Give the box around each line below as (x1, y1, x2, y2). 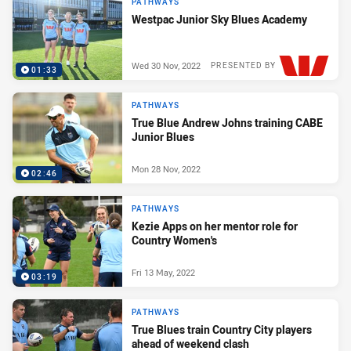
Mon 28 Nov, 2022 (132, 162, 201, 175)
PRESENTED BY (211, 60, 276, 71)
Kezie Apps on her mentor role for (132, 219, 298, 234)
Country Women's (132, 233, 217, 248)
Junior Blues (132, 129, 194, 145)
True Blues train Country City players (132, 322, 312, 338)
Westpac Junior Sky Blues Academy (132, 12, 307, 27)
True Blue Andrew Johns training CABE (132, 115, 323, 131)
